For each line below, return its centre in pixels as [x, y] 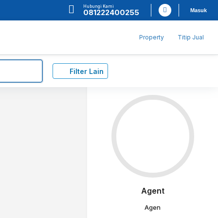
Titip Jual [191, 37]
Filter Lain [87, 71]
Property [152, 37]
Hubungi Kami [99, 6]
